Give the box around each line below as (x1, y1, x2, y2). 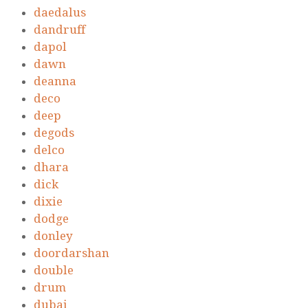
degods (34, 126, 74, 140)
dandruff (34, 23, 85, 37)
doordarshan (34, 246, 109, 261)
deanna (34, 74, 76, 89)
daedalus (34, 5, 86, 20)
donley (34, 229, 73, 243)
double (34, 263, 74, 278)
